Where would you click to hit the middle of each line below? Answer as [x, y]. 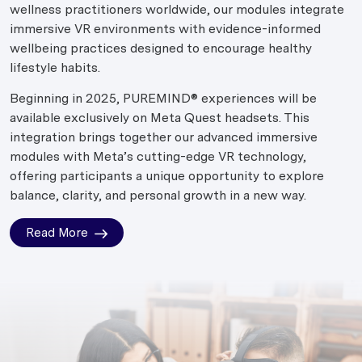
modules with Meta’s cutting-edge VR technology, [158, 156]
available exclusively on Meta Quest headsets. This [160, 117]
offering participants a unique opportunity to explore [167, 175]
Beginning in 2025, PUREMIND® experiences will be [163, 98]
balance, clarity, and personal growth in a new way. [158, 195]
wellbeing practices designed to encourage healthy [161, 48]
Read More [57, 232]
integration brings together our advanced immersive [164, 137]
